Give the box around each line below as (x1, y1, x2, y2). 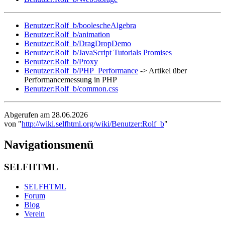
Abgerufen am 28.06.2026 (4, 110, 88, 119)
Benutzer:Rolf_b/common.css (24, 84, 118, 93)
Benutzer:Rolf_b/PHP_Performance (24, 66, 138, 75)
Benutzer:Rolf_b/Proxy (24, 57, 98, 66)
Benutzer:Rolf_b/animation (24, 30, 110, 39)
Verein (24, 209, 45, 218)
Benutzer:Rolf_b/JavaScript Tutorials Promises (24, 48, 172, 57)
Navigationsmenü (4, 138, 93, 152)
